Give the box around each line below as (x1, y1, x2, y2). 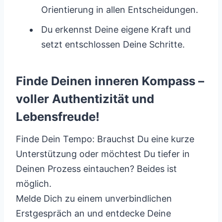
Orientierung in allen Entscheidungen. (41, 4, 198, 15)
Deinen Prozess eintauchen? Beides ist (16, 164, 177, 174)
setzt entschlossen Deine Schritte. (41, 39, 185, 50)
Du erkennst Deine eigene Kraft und (41, 24, 191, 35)
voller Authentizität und (16, 92, 154, 106)
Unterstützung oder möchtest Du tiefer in (16, 149, 190, 159)
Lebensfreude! (16, 110, 100, 124)
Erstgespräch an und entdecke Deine (16, 208, 171, 219)
